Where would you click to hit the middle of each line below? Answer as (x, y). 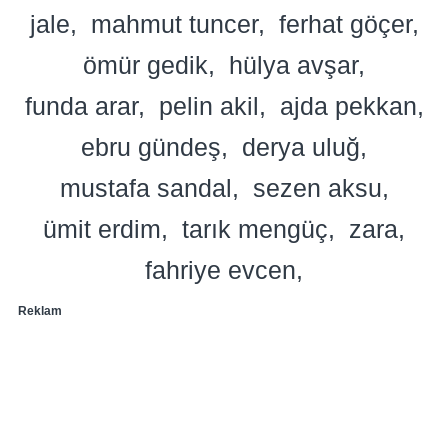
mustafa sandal (145, 187)
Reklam (40, 310)
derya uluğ (301, 146)
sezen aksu (317, 187)
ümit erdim (102, 228)
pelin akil (208, 105)
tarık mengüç (255, 228)
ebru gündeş (151, 146)
